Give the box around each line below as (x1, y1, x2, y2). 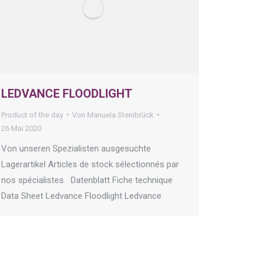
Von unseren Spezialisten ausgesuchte (1, 143, 151, 154)
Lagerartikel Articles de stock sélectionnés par (1, 158, 179, 170)
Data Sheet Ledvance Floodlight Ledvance (1, 190, 166, 201)
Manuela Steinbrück (87, 110, 154, 119)
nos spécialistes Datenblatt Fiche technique (1, 174, 173, 185)
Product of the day (1, 110, 63, 119)
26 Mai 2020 (1, 123, 42, 133)
